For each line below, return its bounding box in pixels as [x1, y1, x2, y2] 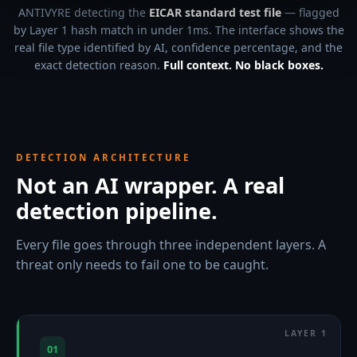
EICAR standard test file [148, 5, 281, 20]
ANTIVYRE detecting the [18, 5, 149, 20]
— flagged [280, 5, 339, 20]
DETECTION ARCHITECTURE [16, 151, 190, 163]
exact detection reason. [33, 57, 163, 73]
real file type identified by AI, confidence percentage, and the [14, 40, 343, 55]
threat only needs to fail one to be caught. [16, 256, 269, 273]
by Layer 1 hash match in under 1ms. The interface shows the [13, 22, 344, 37]
